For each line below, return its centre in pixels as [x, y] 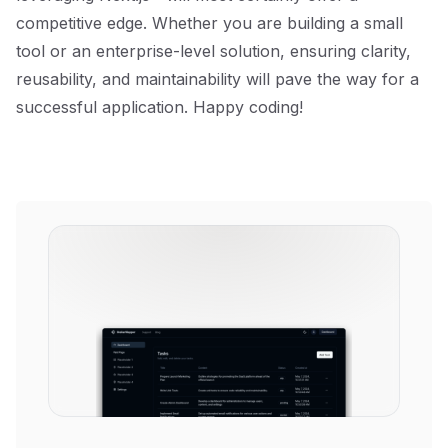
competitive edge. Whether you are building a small [209, 23]
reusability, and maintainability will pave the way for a [217, 79]
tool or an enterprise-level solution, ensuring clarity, [213, 51]
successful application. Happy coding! [159, 107]
